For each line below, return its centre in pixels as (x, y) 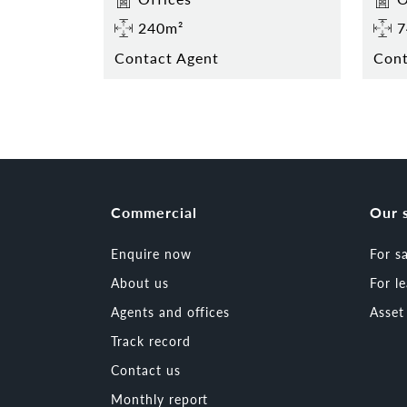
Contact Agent (167, 57)
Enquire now (151, 253)
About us (140, 282)
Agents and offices (171, 311)
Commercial (154, 212)
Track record (151, 340)
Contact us (146, 369)
